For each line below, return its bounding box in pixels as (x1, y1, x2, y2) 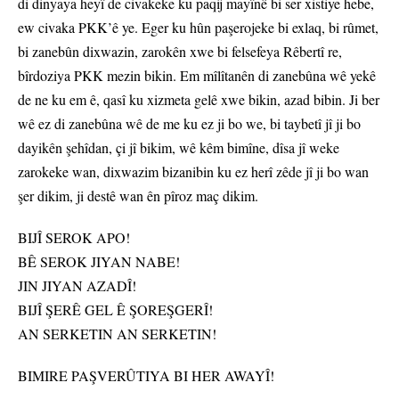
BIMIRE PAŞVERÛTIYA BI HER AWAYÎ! (18, 366, 274, 386)
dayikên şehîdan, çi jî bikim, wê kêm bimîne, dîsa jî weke (18, 138, 339, 158)
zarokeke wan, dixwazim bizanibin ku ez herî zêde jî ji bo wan (18, 162, 369, 182)
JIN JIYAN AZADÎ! (18, 276, 136, 296)
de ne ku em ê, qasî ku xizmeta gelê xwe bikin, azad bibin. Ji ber (18, 90, 379, 110)
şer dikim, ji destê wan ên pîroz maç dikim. (18, 186, 258, 206)
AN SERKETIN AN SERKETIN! (18, 324, 216, 344)
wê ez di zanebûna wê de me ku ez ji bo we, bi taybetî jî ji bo (18, 114, 361, 134)
